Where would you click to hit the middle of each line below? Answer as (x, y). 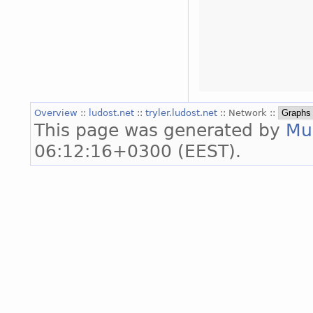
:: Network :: (249, 112)
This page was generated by (160, 130)
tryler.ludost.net (183, 112)
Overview (57, 112)
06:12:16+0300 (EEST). (138, 151)
